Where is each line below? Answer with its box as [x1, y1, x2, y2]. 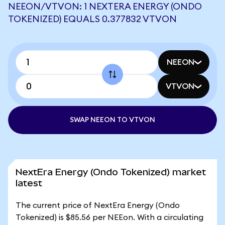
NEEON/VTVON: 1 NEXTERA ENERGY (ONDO [8, 2, 202, 11]
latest [16, 178, 42, 188]
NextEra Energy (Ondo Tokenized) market [16, 167, 206, 177]
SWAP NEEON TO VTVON [70, 117, 155, 124]
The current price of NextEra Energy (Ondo [16, 201, 180, 209]
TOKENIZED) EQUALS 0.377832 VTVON [8, 15, 177, 24]
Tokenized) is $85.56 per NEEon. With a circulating [16, 213, 203, 221]
